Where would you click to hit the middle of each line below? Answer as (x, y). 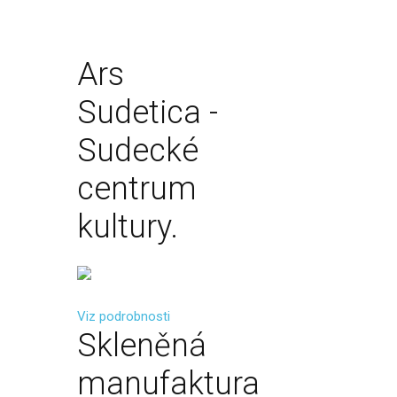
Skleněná (142, 346)
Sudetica (139, 113)
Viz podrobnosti (124, 316)
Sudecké (138, 151)
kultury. (128, 227)
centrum (137, 189)
